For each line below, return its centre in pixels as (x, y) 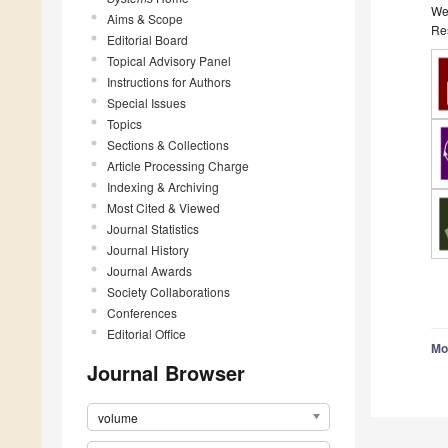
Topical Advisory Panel (169, 60)
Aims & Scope (145, 18)
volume (118, 417)
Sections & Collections (168, 144)
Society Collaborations (168, 291)
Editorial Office (146, 333)
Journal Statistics (153, 228)
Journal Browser (166, 372)
